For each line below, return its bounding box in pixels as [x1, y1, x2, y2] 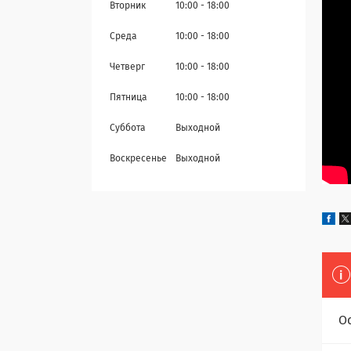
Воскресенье [110, 154, 167, 165]
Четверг [110, 63, 145, 73]
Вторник [110, 2, 146, 12]
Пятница [110, 93, 147, 103]
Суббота [110, 124, 146, 134]
